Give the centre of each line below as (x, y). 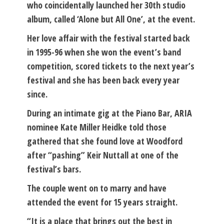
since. (37, 94)
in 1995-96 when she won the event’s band (104, 52)
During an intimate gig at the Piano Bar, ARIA (109, 113)
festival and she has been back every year (103, 80)
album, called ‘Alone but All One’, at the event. (111, 19)
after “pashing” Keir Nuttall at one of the (103, 155)
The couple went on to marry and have (97, 188)
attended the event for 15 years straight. (102, 202)
